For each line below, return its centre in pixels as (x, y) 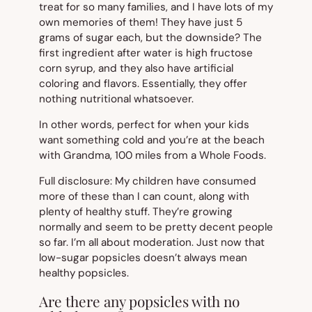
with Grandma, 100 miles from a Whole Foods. (153, 156)
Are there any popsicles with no (139, 301)
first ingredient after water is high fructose (146, 53)
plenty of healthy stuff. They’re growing (136, 212)
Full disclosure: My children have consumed (148, 181)
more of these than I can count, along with (144, 197)
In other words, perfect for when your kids (144, 125)
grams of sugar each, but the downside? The (150, 37)
